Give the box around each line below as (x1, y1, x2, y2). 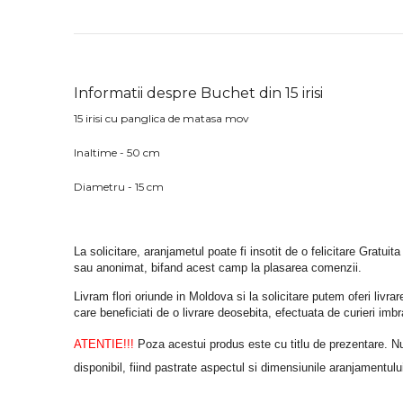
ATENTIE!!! (74, 336, 134, 351)
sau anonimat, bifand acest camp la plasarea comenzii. (74, 261, 362, 275)
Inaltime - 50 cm (74, 146, 160, 159)
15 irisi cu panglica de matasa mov (74, 112, 249, 125)
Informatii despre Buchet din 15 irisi (74, 85, 323, 102)
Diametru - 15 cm (74, 180, 164, 193)
